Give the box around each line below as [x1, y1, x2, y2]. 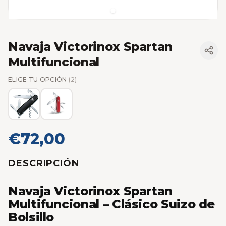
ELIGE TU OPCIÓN [8, 75, 69, 83]
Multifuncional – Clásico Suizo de [8, 197, 215, 212]
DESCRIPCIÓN [8, 157, 79, 169]
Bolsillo [8, 210, 54, 225]
